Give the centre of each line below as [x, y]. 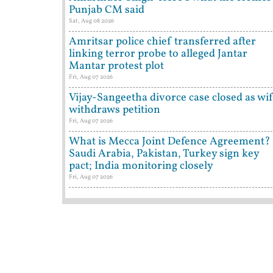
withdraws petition [115, 110]
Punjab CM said [107, 10]
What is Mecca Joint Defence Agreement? [170, 142]
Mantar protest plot [116, 66]
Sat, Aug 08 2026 [91, 21]
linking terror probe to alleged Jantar [158, 54]
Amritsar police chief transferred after [162, 42]
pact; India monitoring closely [141, 166]
